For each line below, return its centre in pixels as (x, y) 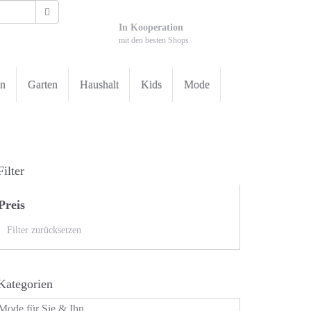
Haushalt (99, 84)
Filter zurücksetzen (44, 230)
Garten (43, 84)
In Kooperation (151, 27)
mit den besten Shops (153, 40)
